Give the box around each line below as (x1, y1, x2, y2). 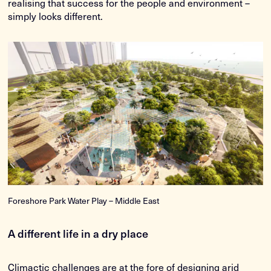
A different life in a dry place (8, 225, 149, 242)
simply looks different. (8, 8, 103, 23)
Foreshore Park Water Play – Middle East (8, 194, 160, 207)
